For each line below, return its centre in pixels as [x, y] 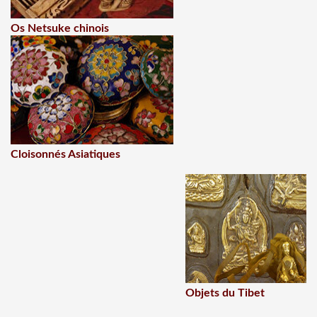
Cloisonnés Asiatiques [65, 154]
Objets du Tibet [225, 293]
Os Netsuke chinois [60, 28]
